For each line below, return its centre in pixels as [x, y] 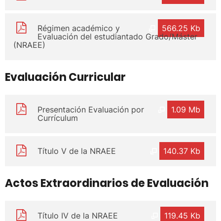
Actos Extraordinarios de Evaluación [107, 183]
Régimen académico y [78, 28]
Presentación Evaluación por [91, 109]
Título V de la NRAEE [76, 151]
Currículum [57, 118]
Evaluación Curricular [65, 77]
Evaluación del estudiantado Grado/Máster [117, 36]
